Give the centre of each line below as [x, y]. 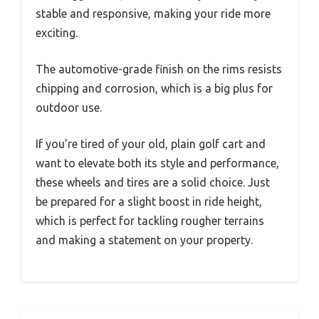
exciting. [57, 32]
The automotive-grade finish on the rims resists [159, 69]
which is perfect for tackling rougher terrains [150, 220]
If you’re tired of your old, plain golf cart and [151, 143]
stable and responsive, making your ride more [153, 13]
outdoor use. [69, 107]
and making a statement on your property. [144, 240]
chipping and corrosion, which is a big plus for [154, 88]
